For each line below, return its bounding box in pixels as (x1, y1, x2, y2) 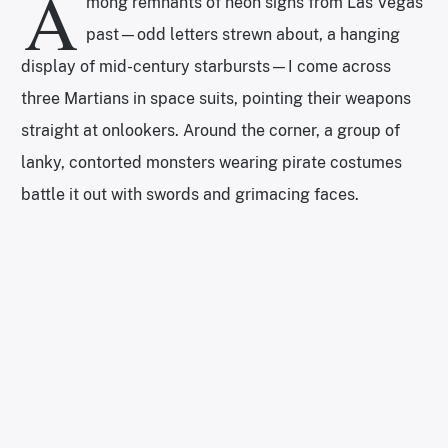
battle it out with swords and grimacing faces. (21, 185, 363, 205)
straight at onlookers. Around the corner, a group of (21, 121, 400, 141)
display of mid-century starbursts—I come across (21, 57, 391, 77)
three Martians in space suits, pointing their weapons (21, 89, 411, 109)
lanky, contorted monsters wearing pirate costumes (21, 153, 402, 173)
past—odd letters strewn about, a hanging (86, 25, 400, 45)
